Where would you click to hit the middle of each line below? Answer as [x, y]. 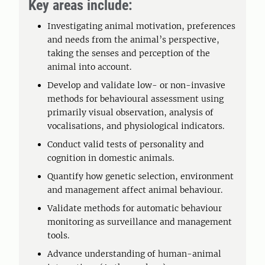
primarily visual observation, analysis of [130, 112]
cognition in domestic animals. [111, 158]
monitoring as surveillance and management [140, 222]
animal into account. [89, 67]
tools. [59, 235]
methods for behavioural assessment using [135, 99]
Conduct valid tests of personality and [126, 144]
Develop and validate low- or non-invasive [136, 85]
